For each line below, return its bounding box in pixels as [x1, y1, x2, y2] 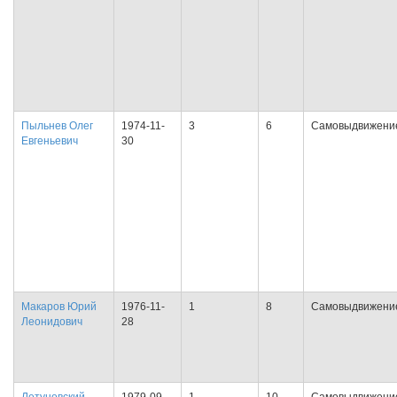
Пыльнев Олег [21, 120, 93, 132]
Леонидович [21, 315, 82, 328]
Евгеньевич [21, 135, 78, 147]
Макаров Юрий [21, 300, 97, 313]
